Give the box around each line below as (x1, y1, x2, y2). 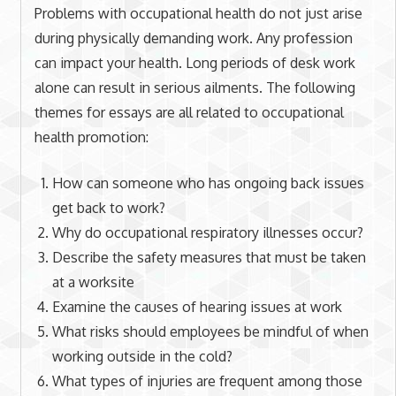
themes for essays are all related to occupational (34, 103, 344, 122)
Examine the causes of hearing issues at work (51, 298, 342, 316)
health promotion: (34, 128, 148, 147)
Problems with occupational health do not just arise (34, 4, 362, 23)
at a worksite (51, 273, 134, 292)
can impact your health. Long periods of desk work (34, 54, 355, 72)
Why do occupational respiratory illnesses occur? (51, 224, 363, 242)
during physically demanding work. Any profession (34, 29, 353, 48)
